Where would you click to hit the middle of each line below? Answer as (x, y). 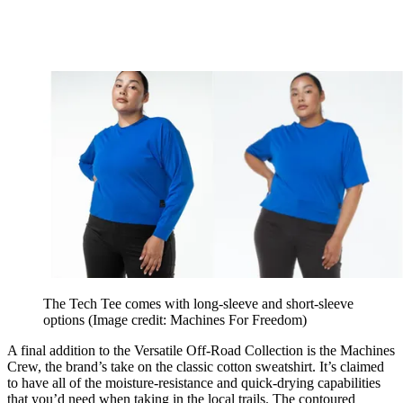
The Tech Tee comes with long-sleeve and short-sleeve (198, 303)
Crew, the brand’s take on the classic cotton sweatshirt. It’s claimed (196, 366)
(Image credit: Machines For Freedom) (197, 319)
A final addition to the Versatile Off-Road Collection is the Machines (201, 350)
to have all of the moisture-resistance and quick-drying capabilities (194, 382)
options (66, 319)
